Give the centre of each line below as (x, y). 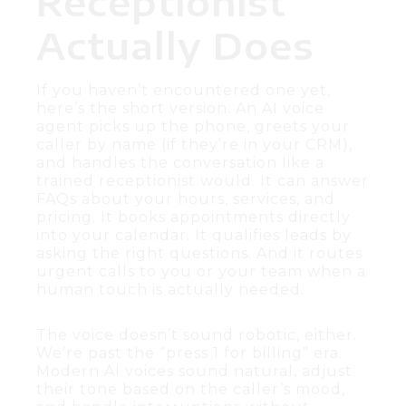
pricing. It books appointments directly (193, 217)
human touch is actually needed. (170, 289)
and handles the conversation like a (180, 162)
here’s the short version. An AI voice (180, 108)
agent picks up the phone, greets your (193, 126)
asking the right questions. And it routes (199, 253)
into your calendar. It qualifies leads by (194, 235)
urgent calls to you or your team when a (201, 271)
